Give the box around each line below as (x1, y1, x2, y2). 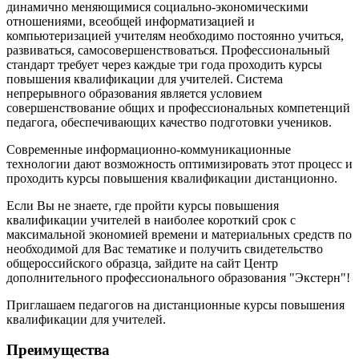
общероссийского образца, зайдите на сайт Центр (6, 256, 278, 270)
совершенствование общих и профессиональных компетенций (6, 100, 350, 115)
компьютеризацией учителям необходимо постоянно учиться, (6, 28, 344, 42)
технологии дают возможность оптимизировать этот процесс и (6, 156, 353, 171)
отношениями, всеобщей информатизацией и (6, 14, 255, 28)
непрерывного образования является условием (6, 86, 262, 100)
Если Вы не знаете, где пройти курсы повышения (6, 198, 279, 212)
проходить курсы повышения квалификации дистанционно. (6, 171, 337, 185)
